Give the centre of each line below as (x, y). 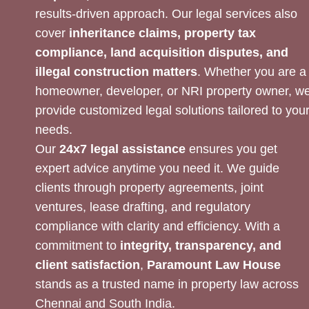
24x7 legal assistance (122, 149)
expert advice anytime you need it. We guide (157, 168)
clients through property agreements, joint (149, 188)
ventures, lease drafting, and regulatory (143, 207)
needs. (54, 130)
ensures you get (231, 149)
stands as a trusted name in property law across (167, 284)
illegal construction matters (116, 72)
